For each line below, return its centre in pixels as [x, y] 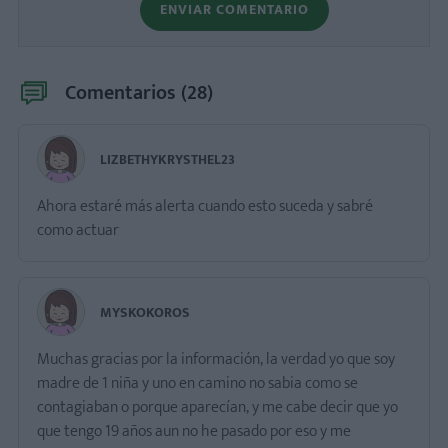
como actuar [78, 231]
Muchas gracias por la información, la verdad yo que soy [216, 360]
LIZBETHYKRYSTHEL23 [167, 160]
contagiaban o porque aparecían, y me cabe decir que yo [217, 408]
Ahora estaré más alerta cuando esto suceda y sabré [205, 207]
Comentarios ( [126, 93]
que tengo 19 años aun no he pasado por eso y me [194, 432]
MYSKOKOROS [145, 313]
